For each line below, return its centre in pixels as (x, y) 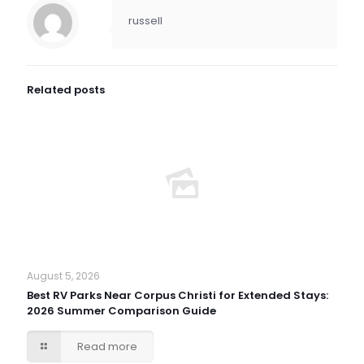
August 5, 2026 (63, 276)
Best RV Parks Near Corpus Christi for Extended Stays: (178, 295)
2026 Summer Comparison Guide (121, 311)
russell (145, 21)
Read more (108, 347)
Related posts (66, 90)
